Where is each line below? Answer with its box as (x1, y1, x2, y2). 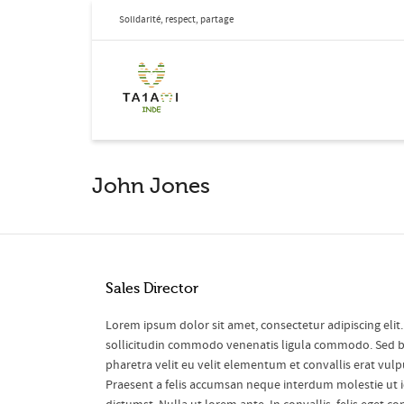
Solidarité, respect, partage (119, 14, 234, 26)
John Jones (92, 174, 210, 198)
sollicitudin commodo (106, 337, 224, 353)
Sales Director (106, 280, 198, 297)
